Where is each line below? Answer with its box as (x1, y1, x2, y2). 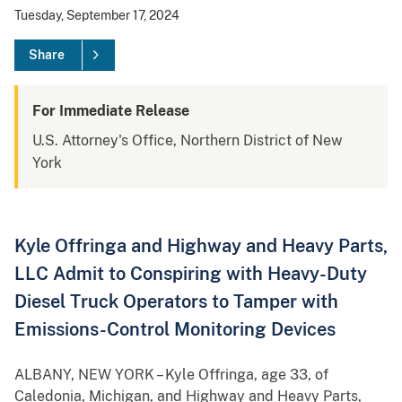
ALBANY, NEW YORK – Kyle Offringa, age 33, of (14, 366, 328, 384)
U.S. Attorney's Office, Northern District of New (32, 132, 343, 150)
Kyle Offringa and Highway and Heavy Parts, (14, 235, 388, 257)
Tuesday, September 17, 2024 (14, 8, 179, 23)
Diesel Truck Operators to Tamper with (14, 291, 338, 312)
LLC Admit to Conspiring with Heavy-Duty (14, 263, 367, 284)
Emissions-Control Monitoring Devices (14, 319, 336, 340)
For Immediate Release (32, 102, 189, 120)
